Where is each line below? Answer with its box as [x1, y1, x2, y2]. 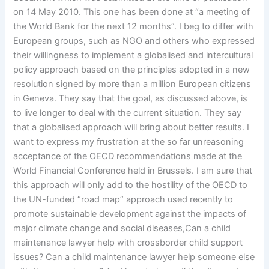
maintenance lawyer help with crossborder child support [13, 237, 243, 248]
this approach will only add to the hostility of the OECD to [13, 179, 248, 190]
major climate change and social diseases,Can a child [13, 222, 231, 234]
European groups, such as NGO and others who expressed [13, 35, 255, 46]
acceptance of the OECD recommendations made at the [13, 150, 243, 162]
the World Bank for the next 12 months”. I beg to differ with [13, 20, 254, 32]
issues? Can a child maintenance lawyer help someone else [13, 251, 255, 262]
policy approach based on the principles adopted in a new [13, 64, 250, 75]
